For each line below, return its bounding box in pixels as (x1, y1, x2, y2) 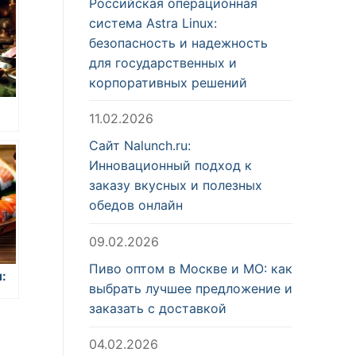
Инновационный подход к (89, 157, 252, 174)
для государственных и (89, 54, 237, 71)
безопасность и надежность (89, 34, 268, 51)
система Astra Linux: (89, 14, 217, 31)
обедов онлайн (89, 197, 183, 214)
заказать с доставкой (89, 300, 226, 317)
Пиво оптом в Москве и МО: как (89, 261, 292, 277)
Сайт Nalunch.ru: (89, 137, 191, 154)
